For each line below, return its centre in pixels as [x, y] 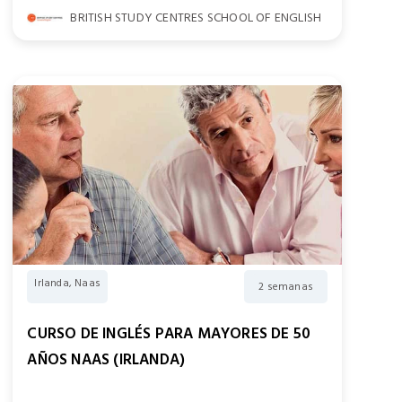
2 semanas [286, 287]
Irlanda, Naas [67, 283]
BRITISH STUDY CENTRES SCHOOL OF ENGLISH [196, 17]
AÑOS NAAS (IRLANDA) [106, 360]
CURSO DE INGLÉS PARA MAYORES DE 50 [169, 334]
